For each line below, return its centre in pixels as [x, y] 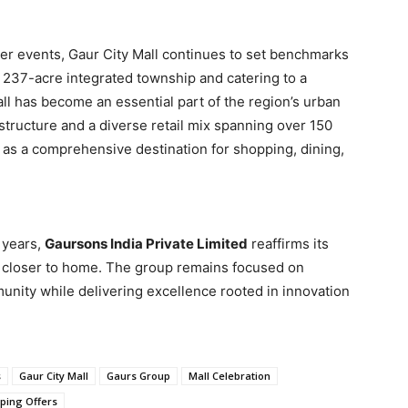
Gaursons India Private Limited [146, 244]
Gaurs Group [138, 376]
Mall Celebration [229, 376]
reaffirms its [288, 244]
